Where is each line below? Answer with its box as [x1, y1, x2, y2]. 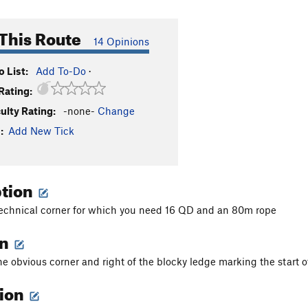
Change [98, 104, 135, 117]
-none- [63, 104, 95, 117]
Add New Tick [8, 124, 74, 137]
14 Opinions [93, 35, 149, 47]
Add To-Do [36, 65, 86, 77]
